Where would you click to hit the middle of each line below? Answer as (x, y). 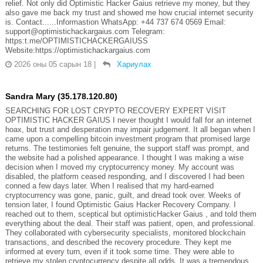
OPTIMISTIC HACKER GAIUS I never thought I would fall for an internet (128, 120)
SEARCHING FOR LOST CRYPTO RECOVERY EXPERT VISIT (115, 110)
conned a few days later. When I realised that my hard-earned (109, 186)
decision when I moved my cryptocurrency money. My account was (119, 167)
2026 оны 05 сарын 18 (53, 64)
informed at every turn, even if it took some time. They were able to (119, 251)
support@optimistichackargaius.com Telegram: (85, 31)
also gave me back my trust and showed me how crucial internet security (129, 12)
